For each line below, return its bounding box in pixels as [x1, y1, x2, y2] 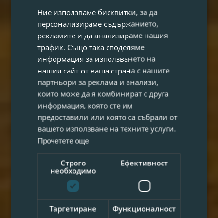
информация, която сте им [37, 100, 133, 110]
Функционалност [112, 203, 176, 213]
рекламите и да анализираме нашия [37, 30, 168, 40]
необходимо [50, 165, 96, 175]
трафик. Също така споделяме [37, 42, 145, 52]
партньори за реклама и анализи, [37, 77, 159, 87]
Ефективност [120, 158, 168, 167]
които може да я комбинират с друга [37, 89, 169, 98]
